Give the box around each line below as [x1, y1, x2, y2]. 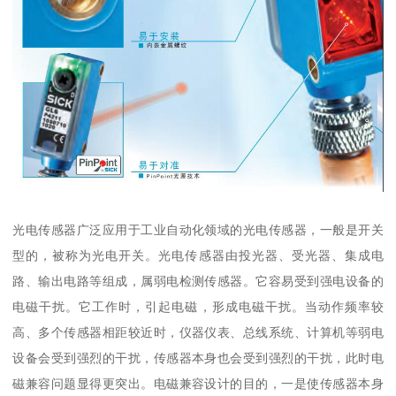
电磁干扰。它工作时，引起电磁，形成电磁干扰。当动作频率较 [12, 299, 384, 314]
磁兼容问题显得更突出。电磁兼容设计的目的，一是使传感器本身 [12, 376, 384, 391]
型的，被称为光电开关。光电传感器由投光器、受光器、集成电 [12, 247, 384, 263]
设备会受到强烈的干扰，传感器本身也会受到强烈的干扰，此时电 [12, 350, 384, 365]
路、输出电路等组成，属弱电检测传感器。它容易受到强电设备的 [12, 273, 384, 288]
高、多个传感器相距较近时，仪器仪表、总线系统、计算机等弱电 [12, 324, 384, 339]
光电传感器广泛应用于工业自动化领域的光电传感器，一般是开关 [12, 222, 384, 237]
